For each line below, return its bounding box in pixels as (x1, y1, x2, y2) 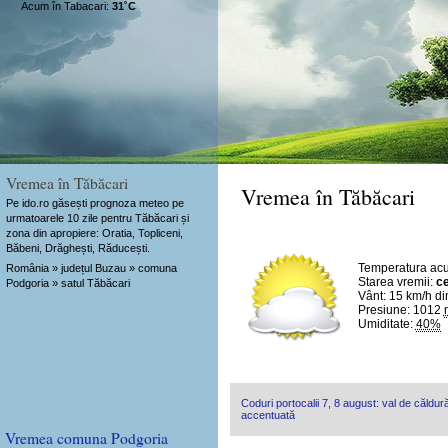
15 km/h (388, 289, 432, 304)
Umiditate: (357, 317, 416, 332)
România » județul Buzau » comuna (5, 262, 177, 275)
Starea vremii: (357, 275, 436, 290)
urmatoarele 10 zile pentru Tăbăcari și (5, 211, 189, 224)
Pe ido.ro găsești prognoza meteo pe (5, 196, 184, 209)
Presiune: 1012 (357, 303, 444, 318)
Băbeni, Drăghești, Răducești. (5, 241, 150, 254)
